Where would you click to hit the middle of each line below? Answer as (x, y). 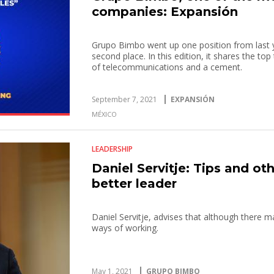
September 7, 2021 (125, 99)
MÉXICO (105, 114)
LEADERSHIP (113, 149)
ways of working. (125, 228)
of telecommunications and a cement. (167, 67)
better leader (135, 183)
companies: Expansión (165, 12)
